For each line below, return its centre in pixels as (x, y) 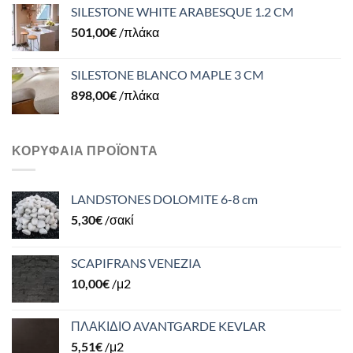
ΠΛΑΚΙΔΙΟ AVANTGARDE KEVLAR (168, 325)
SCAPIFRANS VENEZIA (136, 262)
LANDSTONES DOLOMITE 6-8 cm (164, 199)
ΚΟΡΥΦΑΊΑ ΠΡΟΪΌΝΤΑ (85, 150)
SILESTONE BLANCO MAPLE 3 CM (167, 75)
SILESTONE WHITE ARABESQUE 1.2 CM (182, 12)
